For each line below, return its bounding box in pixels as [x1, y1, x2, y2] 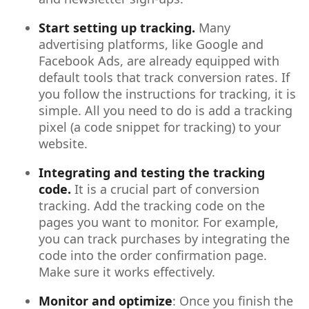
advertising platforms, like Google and [39, 36, 263, 52]
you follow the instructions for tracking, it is [39, 86, 296, 102]
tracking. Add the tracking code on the [39, 197, 265, 214]
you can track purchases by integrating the [39, 230, 290, 247]
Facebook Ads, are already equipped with [39, 52, 279, 69]
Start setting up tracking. [39, 19, 195, 36]
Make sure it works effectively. [39, 263, 215, 280]
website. [39, 135, 88, 152]
